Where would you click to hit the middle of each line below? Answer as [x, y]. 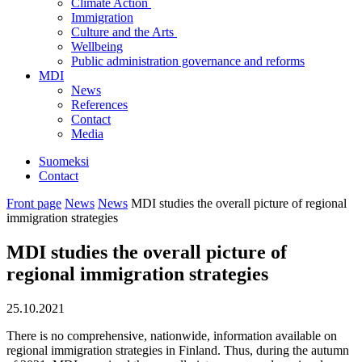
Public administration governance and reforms [188, 61]
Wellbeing [97, 46]
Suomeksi [64, 161]
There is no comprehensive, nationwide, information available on [172, 335]
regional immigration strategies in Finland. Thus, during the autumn [178, 350]
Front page [34, 203]
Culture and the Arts [124, 32]
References [99, 105]
